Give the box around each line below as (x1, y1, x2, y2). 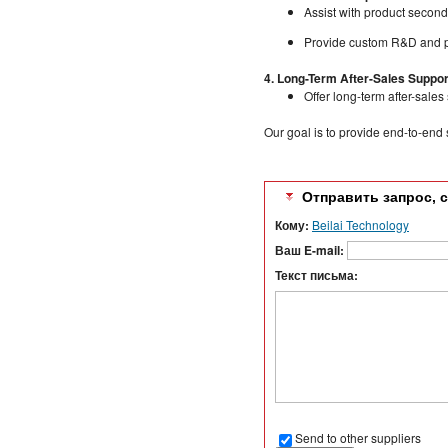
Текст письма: (275, 266, 358, 285)
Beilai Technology (312, 215, 409, 233)
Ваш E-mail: (275, 240, 347, 259)
